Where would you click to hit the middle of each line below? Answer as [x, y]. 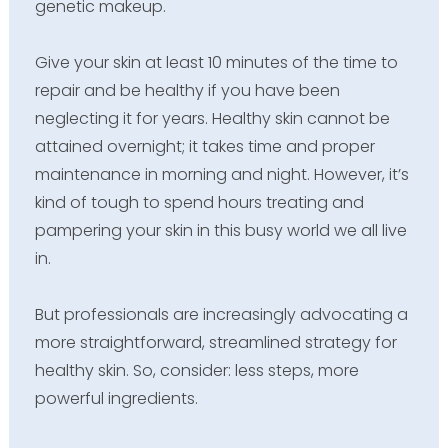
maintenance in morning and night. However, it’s [221, 174]
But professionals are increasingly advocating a [221, 314]
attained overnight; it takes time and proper [204, 146]
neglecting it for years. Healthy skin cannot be [212, 118]
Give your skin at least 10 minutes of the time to [216, 62]
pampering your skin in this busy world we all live [220, 230]
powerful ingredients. [116, 398]
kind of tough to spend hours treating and [199, 202]
